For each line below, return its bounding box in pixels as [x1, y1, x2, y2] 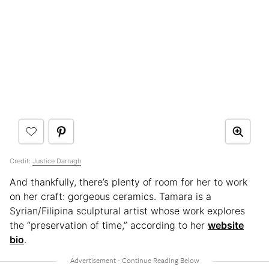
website [208, 219, 244, 231]
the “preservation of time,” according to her [10, 219, 208, 231]
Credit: [10, 156, 32, 165]
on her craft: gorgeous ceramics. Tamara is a [10, 190, 211, 202]
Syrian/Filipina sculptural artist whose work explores [10, 204, 245, 217]
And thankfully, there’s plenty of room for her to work [10, 175, 247, 188]
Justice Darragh [32, 156, 81, 165]
